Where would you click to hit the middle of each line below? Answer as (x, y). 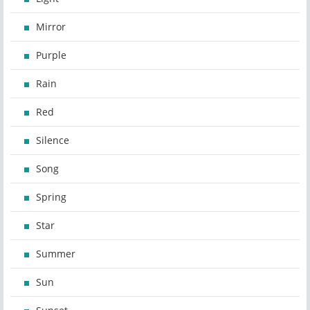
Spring (51, 197)
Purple (51, 55)
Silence (53, 140)
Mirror (51, 27)
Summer (56, 254)
